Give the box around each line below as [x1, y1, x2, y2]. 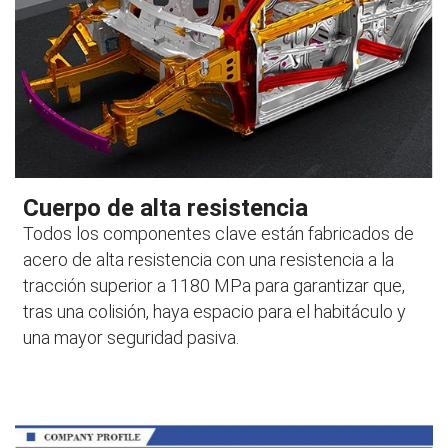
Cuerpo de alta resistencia [23, 193, 309, 222]
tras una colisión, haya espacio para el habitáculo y [23, 300, 407, 322]
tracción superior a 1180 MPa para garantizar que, [23, 274, 406, 296]
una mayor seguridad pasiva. [23, 326, 240, 348]
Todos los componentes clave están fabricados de [23, 222, 415, 244]
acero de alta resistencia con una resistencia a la [23, 248, 395, 270]
